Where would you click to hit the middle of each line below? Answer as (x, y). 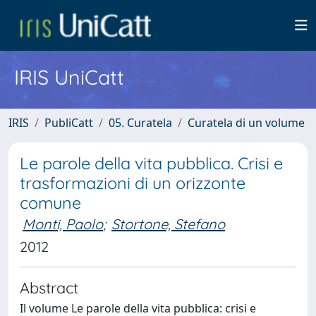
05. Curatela (140, 123)
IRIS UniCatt (69, 77)
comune (50, 203)
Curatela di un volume (246, 123)
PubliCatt (69, 123)
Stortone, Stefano (168, 224)
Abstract (49, 287)
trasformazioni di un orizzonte (133, 183)
